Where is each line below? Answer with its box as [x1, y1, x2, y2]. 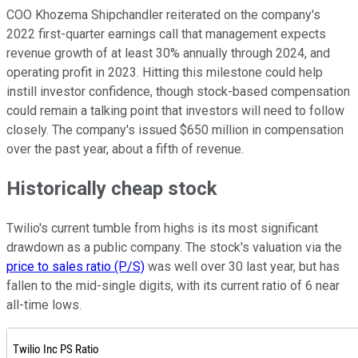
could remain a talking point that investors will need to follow [6, 102, 344, 118]
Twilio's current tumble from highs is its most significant [6, 221, 318, 237]
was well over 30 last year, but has [145, 259, 340, 275]
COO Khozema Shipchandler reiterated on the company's [6, 6, 320, 22]
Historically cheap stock [6, 177, 217, 201]
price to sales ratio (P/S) [6, 259, 145, 275]
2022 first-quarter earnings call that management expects [6, 26, 326, 42]
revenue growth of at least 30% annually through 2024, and [6, 45, 330, 61]
